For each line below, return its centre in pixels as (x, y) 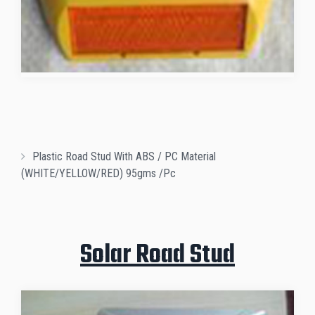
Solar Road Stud (157, 256)
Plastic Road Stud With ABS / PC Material (124, 157)
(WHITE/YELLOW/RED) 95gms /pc (98, 174)
